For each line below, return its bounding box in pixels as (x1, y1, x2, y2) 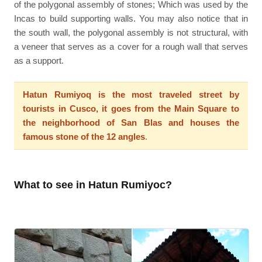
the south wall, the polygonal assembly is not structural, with (14, 27, 248, 37)
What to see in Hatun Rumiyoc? (14, 179, 173, 191)
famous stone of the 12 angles (23, 131, 146, 142)
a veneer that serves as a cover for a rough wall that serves (14, 41, 248, 51)
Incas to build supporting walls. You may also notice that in (14, 13, 248, 23)
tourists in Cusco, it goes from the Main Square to (23, 103, 239, 113)
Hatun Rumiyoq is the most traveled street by (23, 89, 239, 99)
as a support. (14, 55, 64, 65)
